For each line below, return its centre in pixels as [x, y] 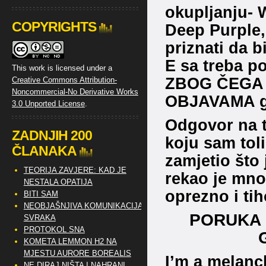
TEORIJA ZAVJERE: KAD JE [75, 170]
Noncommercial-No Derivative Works [75, 92]
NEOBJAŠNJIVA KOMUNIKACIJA [83, 206]
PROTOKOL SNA [54, 229]
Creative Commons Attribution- [64, 80]
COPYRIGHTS [54, 27]
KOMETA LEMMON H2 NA [70, 241]
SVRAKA [39, 218]
